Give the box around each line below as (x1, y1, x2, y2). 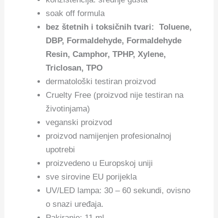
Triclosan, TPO (46, 63, 103, 73)
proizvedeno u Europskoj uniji (46, 159, 153, 168)
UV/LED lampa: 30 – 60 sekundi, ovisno (46, 186, 191, 196)
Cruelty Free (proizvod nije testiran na (46, 91, 184, 100)
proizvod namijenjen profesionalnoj (46, 131, 172, 141)
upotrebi (46, 145, 75, 155)
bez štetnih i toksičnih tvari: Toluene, (46, 22, 192, 32)
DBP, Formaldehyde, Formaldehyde (46, 36, 182, 46)
